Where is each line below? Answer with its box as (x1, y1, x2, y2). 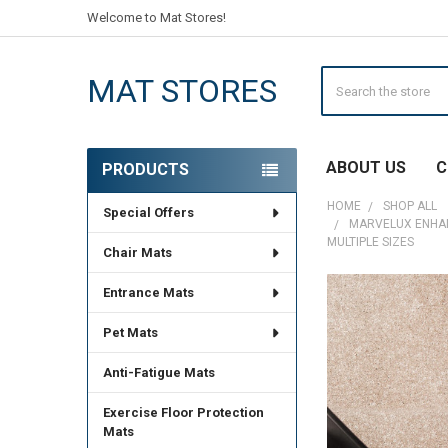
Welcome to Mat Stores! (86, 10, 226, 26)
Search (320, 68, 361, 84)
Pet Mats (102, 325, 158, 341)
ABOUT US (325, 157, 406, 177)
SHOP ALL (382, 198, 437, 213)
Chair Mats (102, 245, 172, 261)
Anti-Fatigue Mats (102, 365, 215, 381)
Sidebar (86, 178, 163, 204)
